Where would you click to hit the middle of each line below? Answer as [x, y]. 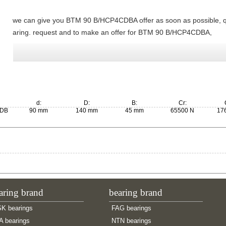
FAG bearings [131, 208]
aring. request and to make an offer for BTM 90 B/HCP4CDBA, [112, 32]
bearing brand [136, 192]
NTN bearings [131, 221]
